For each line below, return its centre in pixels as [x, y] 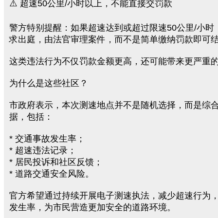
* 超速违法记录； [43, 150]
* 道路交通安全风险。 [52, 174]
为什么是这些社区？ [49, 83]
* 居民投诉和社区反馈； [56, 162]
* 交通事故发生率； [47, 139]
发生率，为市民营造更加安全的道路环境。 [92, 207]
